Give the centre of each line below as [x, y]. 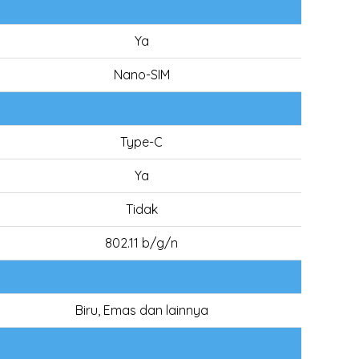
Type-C [141, 142]
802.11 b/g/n [141, 243]
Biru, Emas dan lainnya [141, 310]
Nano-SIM [141, 75]
